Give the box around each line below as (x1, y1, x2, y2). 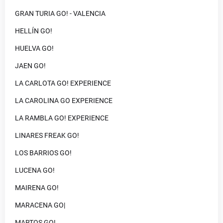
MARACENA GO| (15, 201, 65, 209)
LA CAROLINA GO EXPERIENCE (15, 97, 112, 105)
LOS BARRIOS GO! (15, 149, 72, 157)
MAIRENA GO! (15, 184, 59, 192)
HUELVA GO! (15, 44, 54, 52)
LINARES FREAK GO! (15, 131, 79, 139)
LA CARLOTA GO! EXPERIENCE (15, 79, 111, 87)
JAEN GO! (15, 62, 46, 70)
